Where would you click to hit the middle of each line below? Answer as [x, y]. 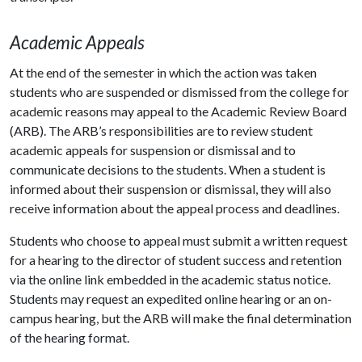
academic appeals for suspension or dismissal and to [153, 149]
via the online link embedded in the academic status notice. [170, 279]
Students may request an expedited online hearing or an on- [171, 298]
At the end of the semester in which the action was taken [163, 72]
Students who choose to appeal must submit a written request [179, 240]
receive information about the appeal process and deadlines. [175, 208]
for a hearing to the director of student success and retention [176, 259]
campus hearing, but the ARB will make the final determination [181, 318]
